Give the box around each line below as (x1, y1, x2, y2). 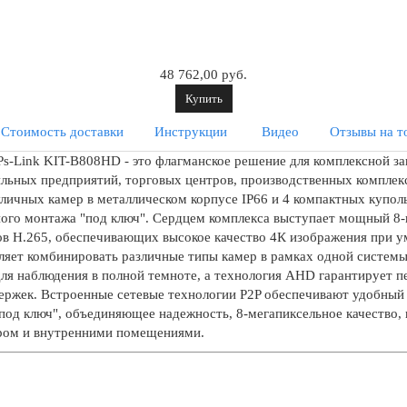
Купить (184, 91, 223, 105)
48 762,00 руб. (160, 66, 247, 82)
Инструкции (154, 124, 227, 139)
